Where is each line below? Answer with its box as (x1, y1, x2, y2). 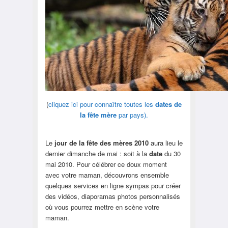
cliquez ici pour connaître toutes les (48, 99, 155, 109)
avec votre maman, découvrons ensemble (45, 169, 169, 180)
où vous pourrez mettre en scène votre (45, 202, 159, 212)
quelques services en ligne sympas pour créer (45, 180, 181, 190)
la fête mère (80, 109, 117, 120)
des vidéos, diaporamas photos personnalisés (45, 191, 180, 201)
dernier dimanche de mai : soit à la (45, 148, 149, 158)
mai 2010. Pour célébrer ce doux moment (45, 159, 167, 169)
